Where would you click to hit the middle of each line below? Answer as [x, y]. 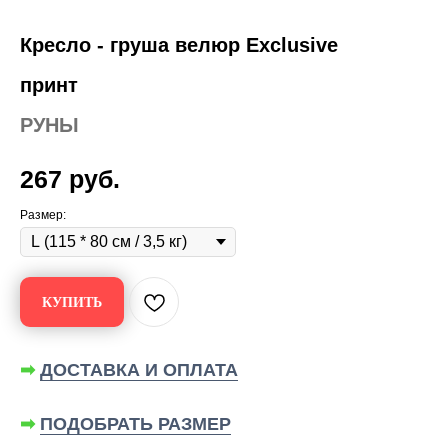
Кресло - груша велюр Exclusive [179, 45]
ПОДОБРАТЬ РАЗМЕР [135, 424]
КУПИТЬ [72, 302]
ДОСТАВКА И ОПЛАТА [139, 370]
